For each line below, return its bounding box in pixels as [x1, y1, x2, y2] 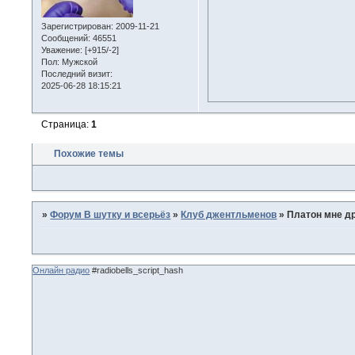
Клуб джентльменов [181, 209, 277, 221]
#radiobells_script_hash [90, 265, 184, 275]
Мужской [59, 56, 98, 67]
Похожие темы [54, 148, 124, 160]
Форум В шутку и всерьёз [50, 209, 171, 221]
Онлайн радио [32, 265, 90, 275]
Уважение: [41, 44, 83, 55]
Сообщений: [41, 32, 91, 43]
